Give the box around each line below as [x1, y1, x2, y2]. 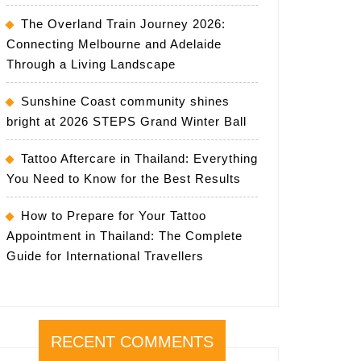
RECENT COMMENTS [51, 332, 214, 351]
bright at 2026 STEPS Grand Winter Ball [6, 114, 247, 128]
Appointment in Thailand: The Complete [6, 228, 243, 243]
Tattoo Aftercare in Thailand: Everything [21, 151, 258, 165]
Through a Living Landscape [6, 56, 176, 71]
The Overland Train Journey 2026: [21, 16, 226, 31]
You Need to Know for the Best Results [6, 171, 241, 185]
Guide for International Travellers [6, 248, 204, 263]
